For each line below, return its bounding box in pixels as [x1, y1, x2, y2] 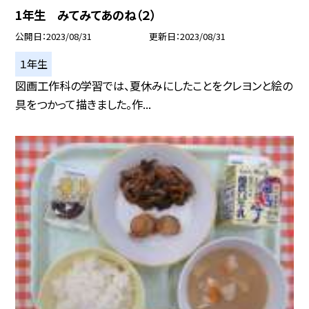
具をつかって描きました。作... [15, 96, 152, 113]
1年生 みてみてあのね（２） [15, 6, 157, 24]
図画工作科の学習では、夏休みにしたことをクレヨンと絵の [15, 77, 293, 94]
